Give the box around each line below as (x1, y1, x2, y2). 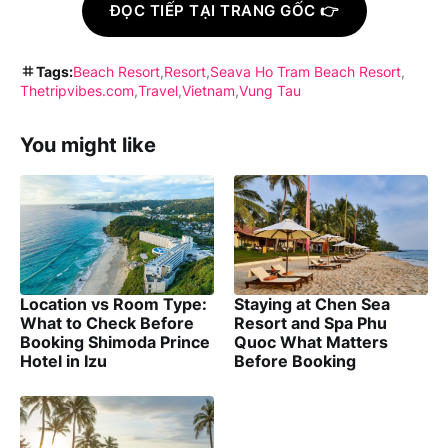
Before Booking (234, 351, 356, 372)
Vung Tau (239, 82, 301, 100)
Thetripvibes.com (20, 82, 134, 100)
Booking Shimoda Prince (20, 332, 210, 353)
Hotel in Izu (20, 351, 107, 372)
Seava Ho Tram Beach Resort (210, 63, 401, 81)
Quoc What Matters (234, 332, 388, 353)
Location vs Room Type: (20, 294, 207, 315)
